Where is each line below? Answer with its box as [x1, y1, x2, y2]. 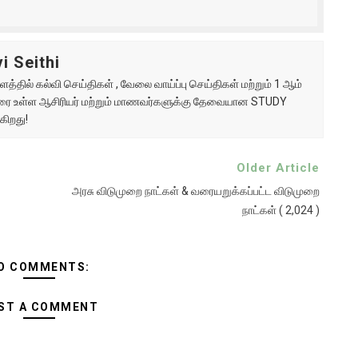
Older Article [236, 161, 320, 175]
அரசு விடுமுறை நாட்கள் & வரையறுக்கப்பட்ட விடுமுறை [71, 185, 320, 197]
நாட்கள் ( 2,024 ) [241, 204, 320, 217]
